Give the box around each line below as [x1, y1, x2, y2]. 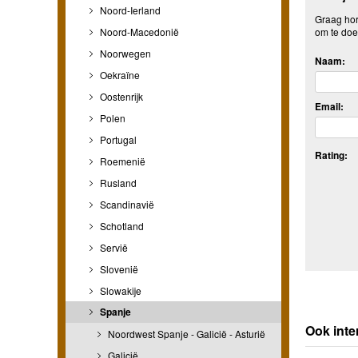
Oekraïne [97, 67, 140, 82]
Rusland [97, 175, 137, 189]
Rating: [315, 148, 348, 163]
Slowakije [97, 283, 141, 297]
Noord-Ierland [97, 2, 161, 17]
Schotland [97, 218, 144, 233]
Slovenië [97, 261, 138, 276]
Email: [315, 99, 344, 114]
